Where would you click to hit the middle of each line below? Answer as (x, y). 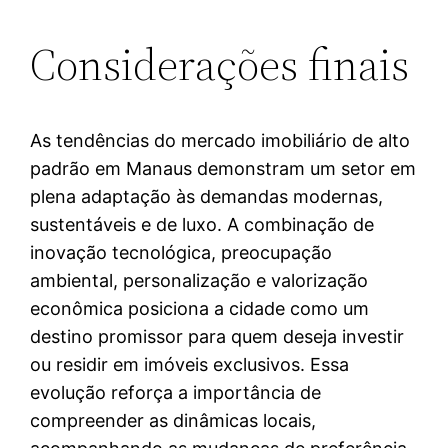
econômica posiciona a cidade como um (200, 309)
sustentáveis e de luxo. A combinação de (202, 225)
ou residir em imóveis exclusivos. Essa (190, 365)
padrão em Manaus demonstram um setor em (223, 169)
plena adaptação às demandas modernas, (207, 197)
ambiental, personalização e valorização (199, 281)
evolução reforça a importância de (176, 393)
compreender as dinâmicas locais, (173, 421)
